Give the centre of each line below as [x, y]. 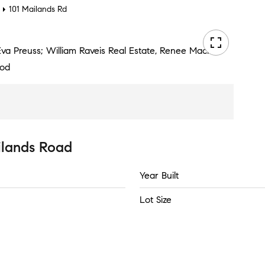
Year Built [159, 175]
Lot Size [156, 200]
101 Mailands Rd [38, 9]
